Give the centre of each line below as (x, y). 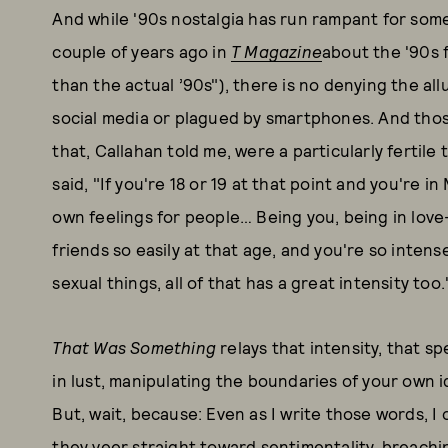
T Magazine (276, 51)
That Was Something (134, 347)
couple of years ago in (141, 51)
